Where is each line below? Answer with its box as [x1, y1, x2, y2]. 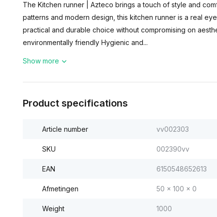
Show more [23, 57, 59, 65]
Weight [42, 204, 64, 213]
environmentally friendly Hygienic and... [23, 38, 148, 46]
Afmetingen [42, 185, 78, 193]
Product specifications [23, 97, 128, 109]
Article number [42, 125, 88, 133]
